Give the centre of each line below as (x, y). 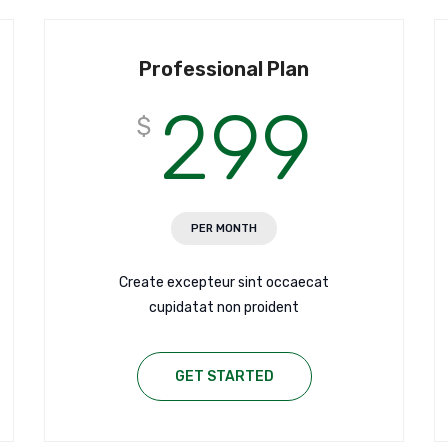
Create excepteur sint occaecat (224, 283)
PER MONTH (224, 229)
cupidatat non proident (224, 308)
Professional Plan (224, 69)
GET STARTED (224, 377)
